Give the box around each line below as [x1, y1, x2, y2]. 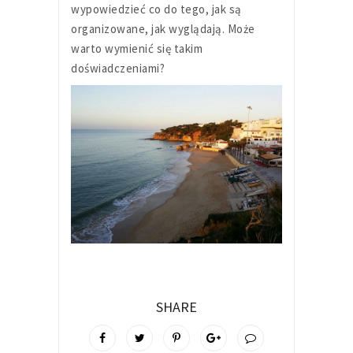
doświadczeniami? [71, 60, 165, 76]
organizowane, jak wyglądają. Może [71, 20, 255, 36]
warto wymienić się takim [71, 40, 203, 56]
